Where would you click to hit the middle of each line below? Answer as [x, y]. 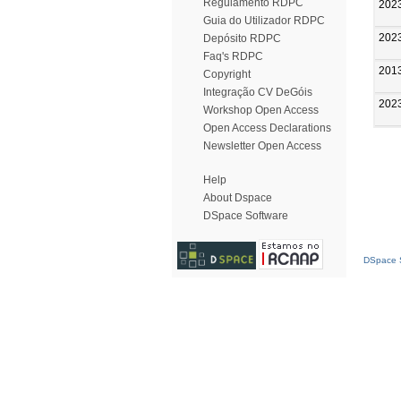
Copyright [227, 74]
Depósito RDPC [242, 38]
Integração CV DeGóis [258, 92]
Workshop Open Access [261, 110]
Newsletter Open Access [262, 146]
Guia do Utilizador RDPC [264, 21]
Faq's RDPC [233, 56]
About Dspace [238, 198]
